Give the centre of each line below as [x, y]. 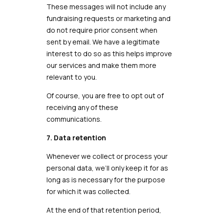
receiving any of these [82, 107]
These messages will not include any [106, 7]
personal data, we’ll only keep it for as [107, 168]
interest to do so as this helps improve [109, 54]
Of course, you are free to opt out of [105, 96]
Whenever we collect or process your [107, 156]
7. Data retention [76, 138]
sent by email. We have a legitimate [103, 42]
